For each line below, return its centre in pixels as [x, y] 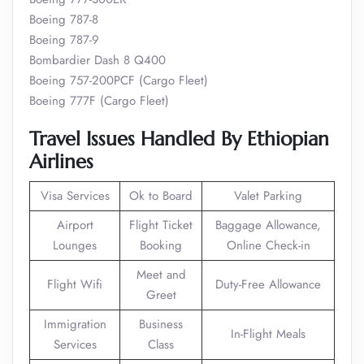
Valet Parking [268, 196]
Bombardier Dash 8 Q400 [97, 60]
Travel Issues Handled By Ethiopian [179, 139]
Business [161, 324]
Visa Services [75, 196]
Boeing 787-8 [64, 19]
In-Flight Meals [268, 334]
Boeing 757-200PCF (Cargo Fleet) [119, 80]
